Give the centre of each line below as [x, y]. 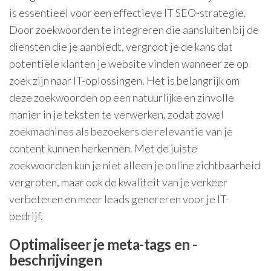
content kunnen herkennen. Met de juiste [103, 148]
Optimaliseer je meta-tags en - [103, 244]
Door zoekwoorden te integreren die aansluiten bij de [134, 30]
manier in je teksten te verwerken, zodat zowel [116, 114]
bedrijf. [26, 216]
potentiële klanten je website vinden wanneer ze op [129, 64]
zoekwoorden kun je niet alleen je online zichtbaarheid [135, 165]
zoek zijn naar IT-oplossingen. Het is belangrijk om [124, 80]
